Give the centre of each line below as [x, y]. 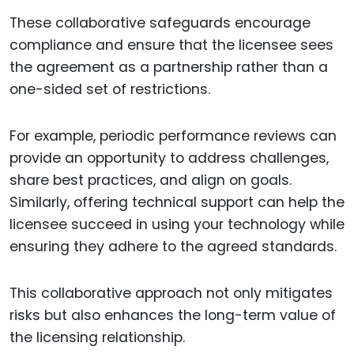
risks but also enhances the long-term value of [173, 315]
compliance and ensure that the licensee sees [171, 45]
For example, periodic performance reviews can [173, 136]
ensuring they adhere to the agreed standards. [173, 246]
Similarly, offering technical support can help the [177, 202]
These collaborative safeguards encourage [160, 23]
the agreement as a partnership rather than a [169, 68]
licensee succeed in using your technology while [177, 224]
